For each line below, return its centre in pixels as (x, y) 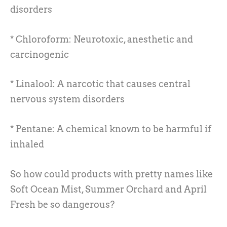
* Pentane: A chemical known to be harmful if (111, 129)
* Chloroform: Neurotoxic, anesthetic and (102, 39)
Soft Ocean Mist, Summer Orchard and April (108, 189)
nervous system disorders (67, 99)
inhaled (27, 144)
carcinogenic (40, 54)
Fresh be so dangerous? (62, 204)
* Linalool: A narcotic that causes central (100, 84)
